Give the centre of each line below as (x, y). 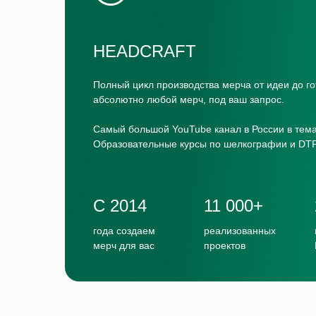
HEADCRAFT (145, 51)
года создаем (124, 231)
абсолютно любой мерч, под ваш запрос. (189, 100)
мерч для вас (124, 246)
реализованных (240, 231)
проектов (225, 246)
